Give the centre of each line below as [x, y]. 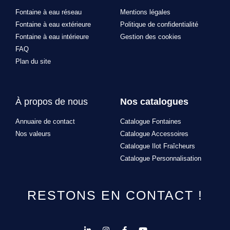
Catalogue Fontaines [151, 122]
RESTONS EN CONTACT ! [115, 195]
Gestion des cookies [151, 37]
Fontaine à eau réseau [49, 12]
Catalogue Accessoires [154, 134]
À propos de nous [52, 102]
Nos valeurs [33, 134]
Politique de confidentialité [159, 25]
